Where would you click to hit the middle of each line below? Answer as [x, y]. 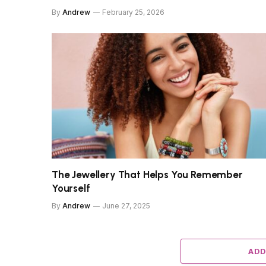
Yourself [71, 188]
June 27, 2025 [126, 205]
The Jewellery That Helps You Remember [147, 174]
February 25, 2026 [133, 12]
